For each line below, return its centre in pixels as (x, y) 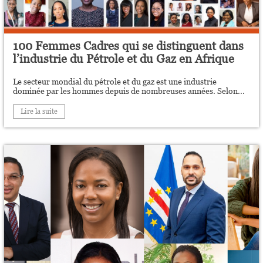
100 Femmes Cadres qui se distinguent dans (129, 46)
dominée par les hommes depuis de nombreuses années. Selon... (129, 91)
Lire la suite (39, 112)
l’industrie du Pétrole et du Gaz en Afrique (124, 59)
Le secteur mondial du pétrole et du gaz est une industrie (115, 82)
